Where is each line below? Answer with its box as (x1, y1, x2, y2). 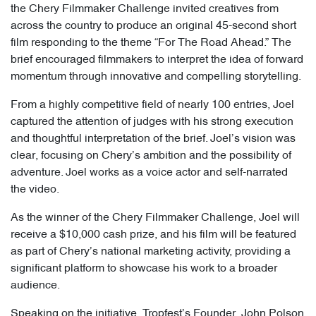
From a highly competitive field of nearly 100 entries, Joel (11, 99, 294, 111)
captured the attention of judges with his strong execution (11, 116, 293, 128)
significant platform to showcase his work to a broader (11, 263, 277, 275)
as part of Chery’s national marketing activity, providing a (11, 246, 291, 258)
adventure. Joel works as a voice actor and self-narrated (11, 167, 288, 179)
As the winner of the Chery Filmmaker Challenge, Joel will (11, 212, 300, 224)
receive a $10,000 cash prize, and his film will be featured (11, 229, 296, 241)
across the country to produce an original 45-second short (11, 20, 296, 32)
